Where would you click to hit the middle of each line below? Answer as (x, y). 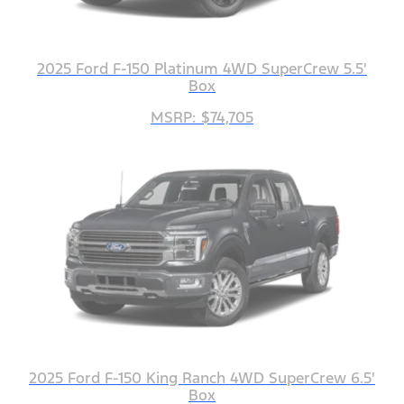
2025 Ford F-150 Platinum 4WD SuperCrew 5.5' (202, 69)
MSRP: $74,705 (202, 118)
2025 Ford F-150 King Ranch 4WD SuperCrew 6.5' (202, 378)
